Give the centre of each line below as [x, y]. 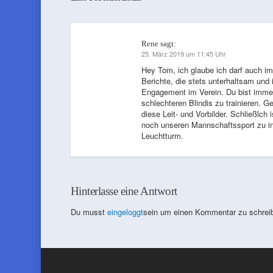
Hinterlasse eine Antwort [124, 191]
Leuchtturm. [162, 136]
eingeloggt [125, 212]
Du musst [89, 212]
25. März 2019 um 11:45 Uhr [183, 54]
